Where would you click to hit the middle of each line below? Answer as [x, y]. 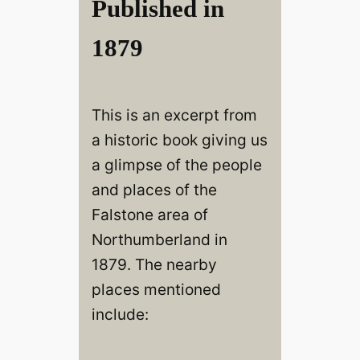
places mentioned [156, 290]
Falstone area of [149, 215]
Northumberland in [159, 240]
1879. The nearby [154, 265]
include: [120, 315]
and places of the [154, 190]
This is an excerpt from [174, 115]
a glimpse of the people [176, 165]
